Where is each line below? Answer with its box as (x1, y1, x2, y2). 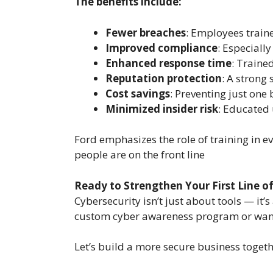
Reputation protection (105, 71, 222, 85)
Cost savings (105, 86, 170, 101)
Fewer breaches (105, 25, 186, 40)
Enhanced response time (105, 55, 232, 70)
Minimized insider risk (105, 101, 218, 116)
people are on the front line (74, 147, 205, 162)
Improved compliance (105, 40, 218, 55)
